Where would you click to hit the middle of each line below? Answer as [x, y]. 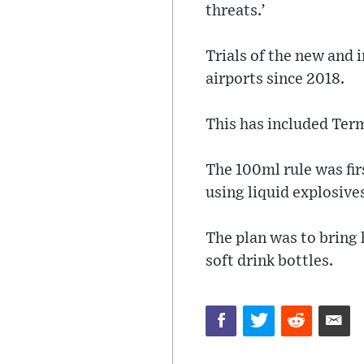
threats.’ [236, 11]
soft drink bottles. [269, 261]
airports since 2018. [275, 79]
